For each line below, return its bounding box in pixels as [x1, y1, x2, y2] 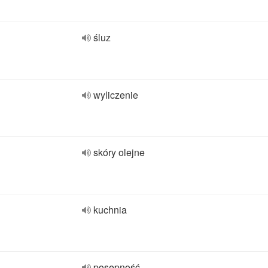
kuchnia [93, 203, 127, 217]
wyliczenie [93, 88, 138, 102]
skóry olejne [93, 145, 145, 159]
